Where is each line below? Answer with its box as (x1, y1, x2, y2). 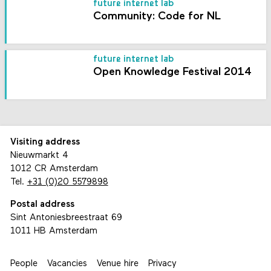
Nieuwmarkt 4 (10, 151, 68, 160)
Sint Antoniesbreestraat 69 (10, 213, 122, 223)
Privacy (148, 259, 177, 269)
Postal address (10, 200, 74, 209)
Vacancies (47, 259, 87, 269)
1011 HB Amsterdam (10, 226, 97, 236)
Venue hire (96, 259, 139, 269)
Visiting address (10, 137, 80, 147)
